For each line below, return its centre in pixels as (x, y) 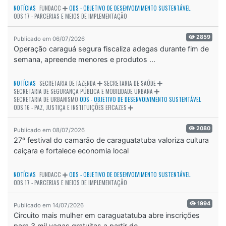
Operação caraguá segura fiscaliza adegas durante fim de (111, 49)
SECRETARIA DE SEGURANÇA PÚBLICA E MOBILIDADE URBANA (83, 92)
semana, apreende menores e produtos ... (84, 60)
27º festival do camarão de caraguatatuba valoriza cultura (111, 140)
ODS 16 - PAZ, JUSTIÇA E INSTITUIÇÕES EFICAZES (70, 108)
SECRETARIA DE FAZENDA (68, 83)
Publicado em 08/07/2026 (49, 130)
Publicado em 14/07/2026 (49, 206)
